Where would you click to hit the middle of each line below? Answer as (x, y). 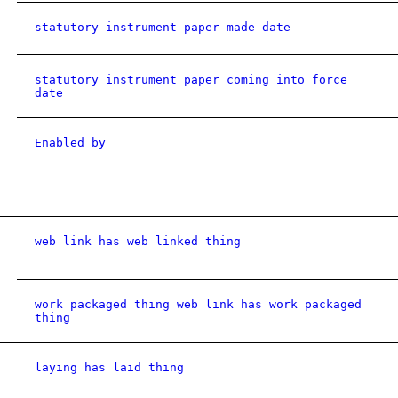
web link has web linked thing (138, 241)
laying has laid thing (109, 367)
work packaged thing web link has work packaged (198, 304)
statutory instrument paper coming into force (191, 80)
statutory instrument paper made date (163, 27)
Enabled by (70, 143)
